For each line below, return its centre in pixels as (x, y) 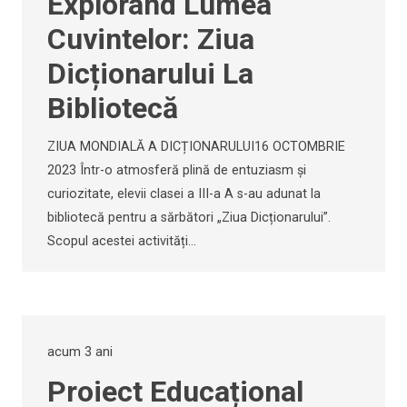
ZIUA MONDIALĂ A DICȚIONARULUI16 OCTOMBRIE (196, 146)
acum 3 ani (80, 352)
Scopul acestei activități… (122, 241)
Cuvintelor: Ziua (151, 39)
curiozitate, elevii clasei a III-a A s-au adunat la (184, 194)
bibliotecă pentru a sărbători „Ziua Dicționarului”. (189, 217)
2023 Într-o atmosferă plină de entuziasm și (177, 170)
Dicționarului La (150, 73)
